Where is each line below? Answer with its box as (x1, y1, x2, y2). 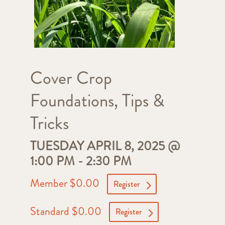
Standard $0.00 (30, 203, 104, 219)
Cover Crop (30, 65, 112, 91)
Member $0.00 (30, 175, 102, 191)
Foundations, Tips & (30, 88, 164, 114)
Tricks (30, 110, 69, 136)
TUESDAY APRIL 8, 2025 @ (30, 137, 180, 156)
